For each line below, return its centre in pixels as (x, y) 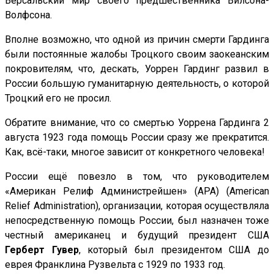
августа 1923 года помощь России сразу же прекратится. (137, 137)
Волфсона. (28, 15)
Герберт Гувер (42, 250)
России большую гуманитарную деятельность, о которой (137, 83)
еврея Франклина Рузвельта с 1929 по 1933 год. (115, 264)
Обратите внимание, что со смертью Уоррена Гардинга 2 (137, 122)
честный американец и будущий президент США (137, 235)
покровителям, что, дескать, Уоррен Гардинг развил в (137, 68)
